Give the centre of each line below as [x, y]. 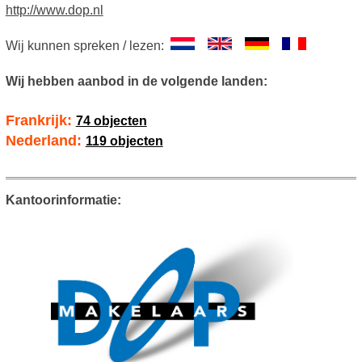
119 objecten [124, 141]
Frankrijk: [40, 121]
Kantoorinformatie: [63, 200]
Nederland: [45, 141]
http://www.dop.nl [54, 11]
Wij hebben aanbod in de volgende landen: [136, 82]
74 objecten [111, 121]
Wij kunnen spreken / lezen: [88, 46]
